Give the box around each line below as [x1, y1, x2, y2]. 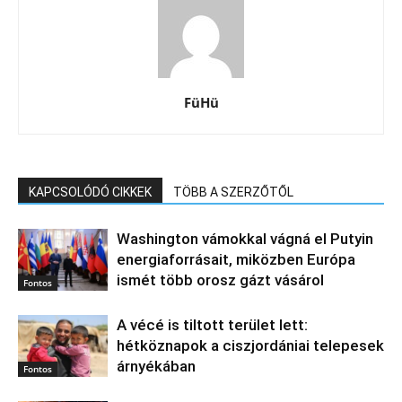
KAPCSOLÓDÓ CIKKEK [29, 184, 152, 199]
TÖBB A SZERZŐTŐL [173, 184, 293, 199]
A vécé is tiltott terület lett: [117, 315, 308, 334]
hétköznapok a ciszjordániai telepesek [117, 336, 384, 354]
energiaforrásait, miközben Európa [117, 249, 355, 268]
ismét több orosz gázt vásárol [117, 270, 324, 289]
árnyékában [117, 356, 196, 375]
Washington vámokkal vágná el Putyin [117, 229, 373, 248]
